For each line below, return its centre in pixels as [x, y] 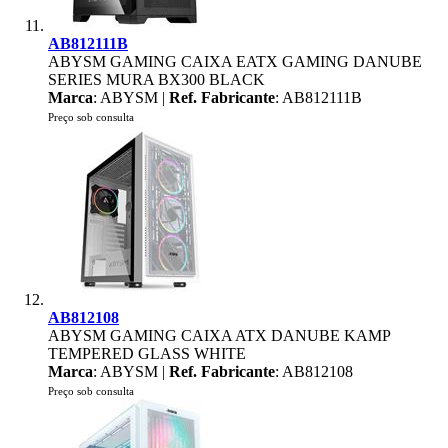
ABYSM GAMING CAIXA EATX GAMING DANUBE [235, 61]
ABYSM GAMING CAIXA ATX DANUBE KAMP [219, 335]
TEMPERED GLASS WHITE [147, 353]
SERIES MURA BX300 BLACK [156, 79]
